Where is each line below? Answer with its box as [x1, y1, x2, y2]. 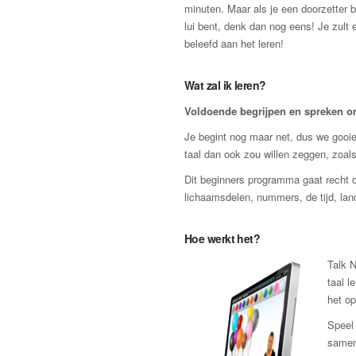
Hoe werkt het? [184, 230, 261, 246]
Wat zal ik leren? [184, 77, 266, 93]
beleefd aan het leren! [184, 36, 284, 51]
